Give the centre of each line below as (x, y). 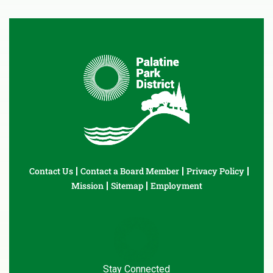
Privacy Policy (215, 171)
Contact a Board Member (129, 171)
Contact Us (51, 171)
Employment (176, 186)
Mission (87, 186)
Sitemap (127, 186)
